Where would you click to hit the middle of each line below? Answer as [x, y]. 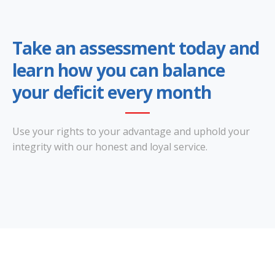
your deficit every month [112, 92]
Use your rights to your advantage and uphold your [131, 131]
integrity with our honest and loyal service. [110, 147]
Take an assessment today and [136, 48]
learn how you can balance [119, 70]
